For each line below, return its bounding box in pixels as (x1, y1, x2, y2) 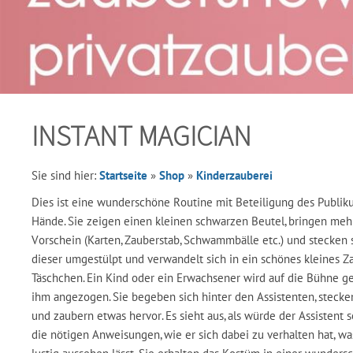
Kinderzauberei (196, 168, 273, 183)
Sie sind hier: (32, 168, 99, 183)
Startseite (99, 168, 147, 183)
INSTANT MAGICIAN (32, 118, 251, 154)
